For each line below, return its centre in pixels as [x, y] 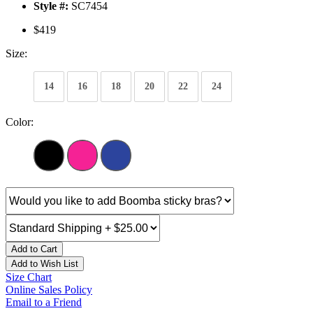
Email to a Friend [44, 303]
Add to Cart [34, 249]
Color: [20, 122]
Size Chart [29, 277]
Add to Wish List [45, 264]
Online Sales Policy [49, 290]
